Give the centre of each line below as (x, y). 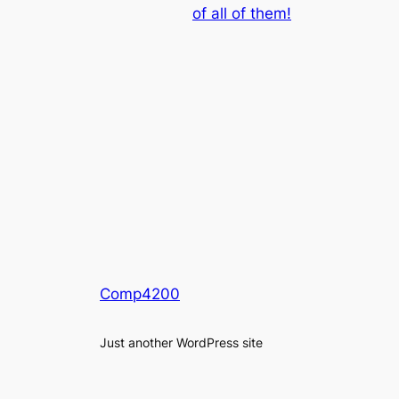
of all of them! (242, 13)
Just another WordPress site (181, 342)
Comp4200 (140, 293)
